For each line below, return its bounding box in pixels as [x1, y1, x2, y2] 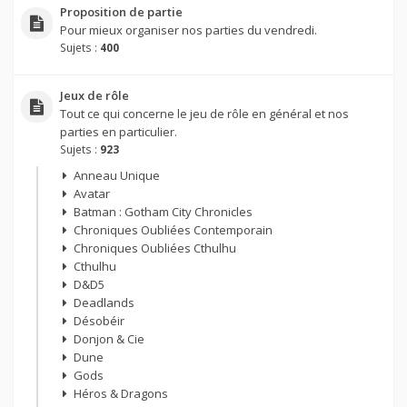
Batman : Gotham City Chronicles [73, 203, 253, 221]
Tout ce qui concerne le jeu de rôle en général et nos [59, 105, 349, 123]
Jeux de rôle [59, 87, 129, 104]
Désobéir [73, 313, 124, 330]
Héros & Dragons [73, 385, 168, 402]
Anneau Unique [73, 167, 160, 184]
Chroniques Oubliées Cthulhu [73, 240, 236, 257]
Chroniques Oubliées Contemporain [73, 222, 273, 239]
